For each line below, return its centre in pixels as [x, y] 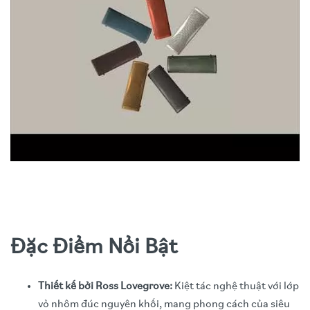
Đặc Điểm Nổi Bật [94, 247]
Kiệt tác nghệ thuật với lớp [236, 286]
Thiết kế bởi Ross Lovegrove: [105, 286]
